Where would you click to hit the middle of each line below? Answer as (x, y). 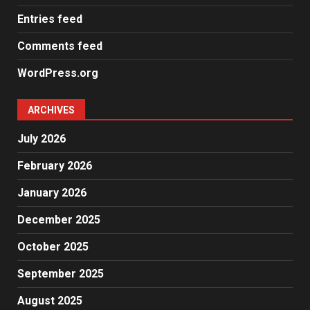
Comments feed (60, 46)
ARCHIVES (51, 110)
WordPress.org (58, 73)
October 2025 (53, 246)
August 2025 (50, 300)
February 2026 (55, 165)
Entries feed (50, 19)
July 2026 (42, 138)
